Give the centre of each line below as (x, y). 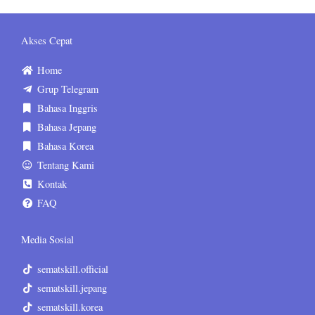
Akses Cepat (47, 41)
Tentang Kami (65, 165)
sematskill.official (72, 269)
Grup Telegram (67, 89)
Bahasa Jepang (66, 127)
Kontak (52, 184)
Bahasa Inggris (67, 108)
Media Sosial (47, 240)
